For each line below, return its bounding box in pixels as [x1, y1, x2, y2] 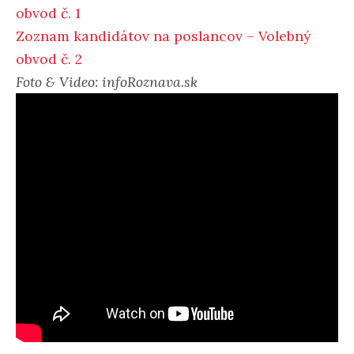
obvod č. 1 [16, 3, 81, 22]
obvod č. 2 [16, 49, 82, 68]
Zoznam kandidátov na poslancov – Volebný [16, 26, 311, 45]
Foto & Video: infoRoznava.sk [16, 72, 198, 91]
